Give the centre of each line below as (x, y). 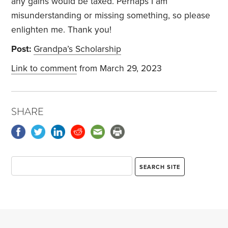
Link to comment (44, 69)
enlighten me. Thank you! (62, 30)
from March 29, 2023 (120, 69)
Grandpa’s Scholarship (78, 49)
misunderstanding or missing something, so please (111, 16)
